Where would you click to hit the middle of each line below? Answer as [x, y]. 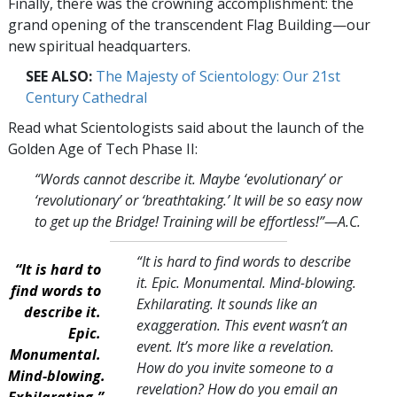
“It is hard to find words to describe [243, 261]
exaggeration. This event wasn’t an [241, 325]
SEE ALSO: [59, 76]
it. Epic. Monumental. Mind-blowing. [246, 282]
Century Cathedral [86, 97]
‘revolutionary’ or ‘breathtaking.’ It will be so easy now [198, 200]
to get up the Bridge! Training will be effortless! [177, 221]
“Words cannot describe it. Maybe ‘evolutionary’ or [188, 179]
